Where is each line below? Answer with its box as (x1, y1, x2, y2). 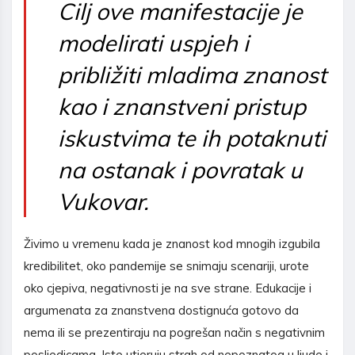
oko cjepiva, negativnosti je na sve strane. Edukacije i (24, 281, 311, 296)
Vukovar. (58, 187, 149, 216)
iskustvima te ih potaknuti (58, 124, 326, 153)
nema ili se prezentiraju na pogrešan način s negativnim (24, 325, 325, 341)
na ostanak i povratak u (58, 155, 303, 185)
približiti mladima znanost (58, 60, 326, 90)
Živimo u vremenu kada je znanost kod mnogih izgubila (24, 236, 320, 252)
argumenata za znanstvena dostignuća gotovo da (24, 303, 299, 319)
